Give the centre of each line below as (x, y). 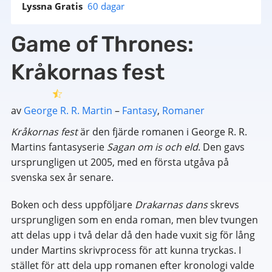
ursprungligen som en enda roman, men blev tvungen (134, 220)
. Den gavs (221, 147)
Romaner (183, 110)
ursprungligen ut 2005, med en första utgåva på (120, 162)
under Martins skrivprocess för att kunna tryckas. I (126, 250)
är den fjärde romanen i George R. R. (162, 132)
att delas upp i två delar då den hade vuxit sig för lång (133, 235)
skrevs (224, 205)
